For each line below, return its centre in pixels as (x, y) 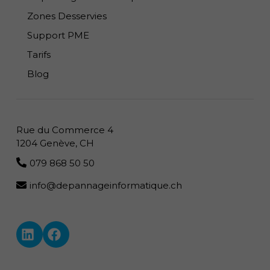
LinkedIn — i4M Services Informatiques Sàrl (127, 238)
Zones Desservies (67, 16)
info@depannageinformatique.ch (105, 186)
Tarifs (39, 54)
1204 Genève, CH (55, 143)
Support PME (58, 35)
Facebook (79, 238)
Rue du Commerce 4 (65, 130)
